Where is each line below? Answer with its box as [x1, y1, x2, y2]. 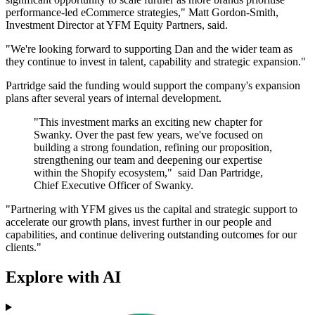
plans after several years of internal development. [6, 92, 221, 105]
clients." [6, 241, 41, 254]
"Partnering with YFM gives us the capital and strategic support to [6, 203, 297, 216]
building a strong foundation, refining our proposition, [34, 141, 272, 154]
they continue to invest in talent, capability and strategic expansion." [6, 56, 306, 68]
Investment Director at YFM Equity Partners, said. [6, 19, 228, 32]
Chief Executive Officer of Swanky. [34, 179, 193, 192]
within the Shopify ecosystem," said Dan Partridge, [34, 167, 263, 179]
